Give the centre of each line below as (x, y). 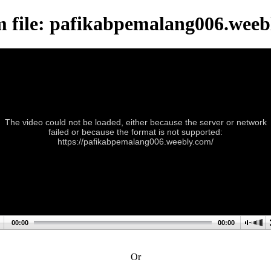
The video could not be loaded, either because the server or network (135, 122)
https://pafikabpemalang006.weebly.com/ (135, 141)
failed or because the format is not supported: (135, 132)
